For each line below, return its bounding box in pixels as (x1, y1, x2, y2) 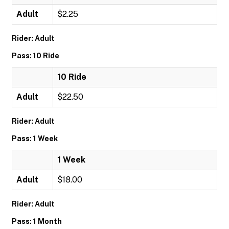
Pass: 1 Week (12, 134, 58, 143)
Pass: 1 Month (12, 217, 62, 225)
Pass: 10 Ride (12, 52, 59, 60)
